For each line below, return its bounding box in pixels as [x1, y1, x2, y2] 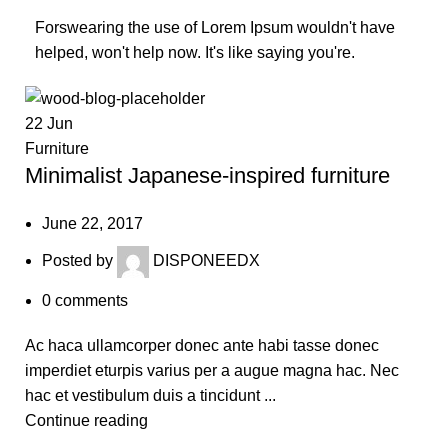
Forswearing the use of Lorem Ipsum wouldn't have [35, 18, 395, 36]
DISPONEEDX [153, 252, 260, 270]
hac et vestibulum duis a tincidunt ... [25, 387, 276, 405]
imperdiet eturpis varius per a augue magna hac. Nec [25, 362, 399, 380]
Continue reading [25, 412, 148, 430]
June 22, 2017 [42, 215, 143, 233]
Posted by [42, 252, 117, 270]
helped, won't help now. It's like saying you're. [35, 43, 355, 61]
